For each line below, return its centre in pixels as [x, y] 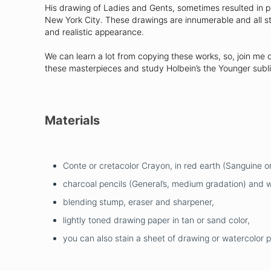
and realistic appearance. [94, 31]
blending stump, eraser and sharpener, [139, 201]
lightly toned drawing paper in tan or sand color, [156, 220]
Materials [72, 120]
